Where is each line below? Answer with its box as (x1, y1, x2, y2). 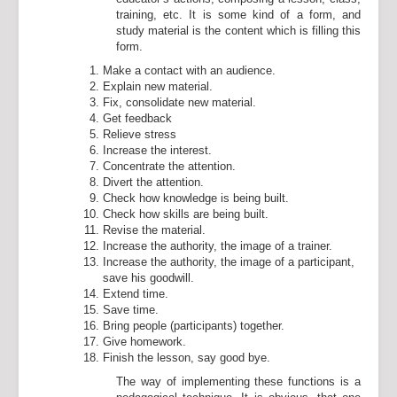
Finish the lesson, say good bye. (103, 351, 270, 364)
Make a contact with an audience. (103, 64, 276, 77)
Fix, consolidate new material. (103, 96, 256, 109)
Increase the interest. (103, 144, 212, 157)
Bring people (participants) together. (103, 319, 284, 332)
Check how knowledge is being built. (103, 191, 289, 205)
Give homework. (103, 335, 186, 348)
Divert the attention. (103, 175, 204, 189)
